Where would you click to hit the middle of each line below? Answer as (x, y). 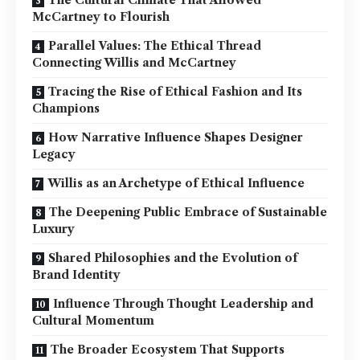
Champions (66, 108)
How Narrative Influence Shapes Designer (176, 137)
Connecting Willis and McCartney (134, 62)
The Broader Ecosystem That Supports (168, 349)
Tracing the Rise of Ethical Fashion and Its (175, 91)
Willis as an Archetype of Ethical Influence (176, 183)
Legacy (54, 154)
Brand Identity (76, 274)
